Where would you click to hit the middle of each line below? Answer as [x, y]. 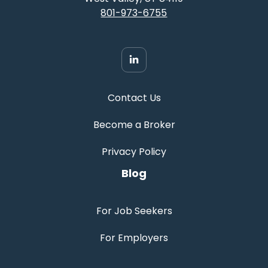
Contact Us [134, 98]
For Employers [134, 237]
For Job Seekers [134, 211]
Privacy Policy [134, 151]
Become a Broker [134, 124]
